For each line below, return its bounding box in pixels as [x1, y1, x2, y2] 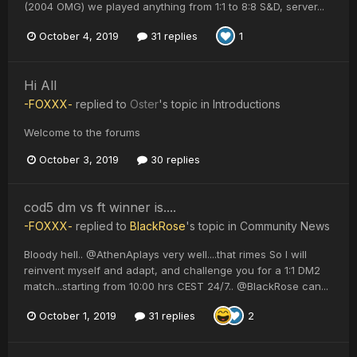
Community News [240, 219, 330, 233]
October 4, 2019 [39, 29, 119, 42]
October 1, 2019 [39, 308, 116, 322]
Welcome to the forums [24, 126, 140, 139]
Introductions [213, 97, 280, 112]
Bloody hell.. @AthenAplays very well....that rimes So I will [24, 248, 307, 261]
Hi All [24, 77, 57, 94]
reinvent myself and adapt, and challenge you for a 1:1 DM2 [24, 264, 320, 277]
